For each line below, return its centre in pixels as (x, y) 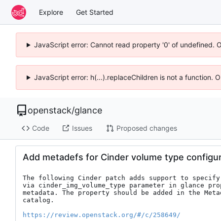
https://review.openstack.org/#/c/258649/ (102, 215)
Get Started (95, 12)
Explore (51, 12)
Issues (82, 128)
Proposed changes (147, 128)
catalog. (38, 200)
